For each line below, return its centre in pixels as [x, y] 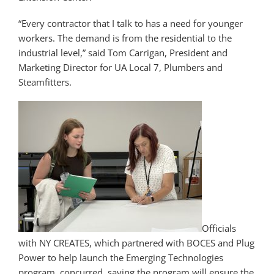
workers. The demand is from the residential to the [125, 38]
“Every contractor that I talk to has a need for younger [131, 23]
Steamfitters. [45, 82]
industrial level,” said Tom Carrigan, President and [123, 52]
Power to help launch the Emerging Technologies [121, 257]
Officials [219, 228]
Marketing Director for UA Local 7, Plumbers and [120, 67]
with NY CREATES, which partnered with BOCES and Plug [136, 243]
